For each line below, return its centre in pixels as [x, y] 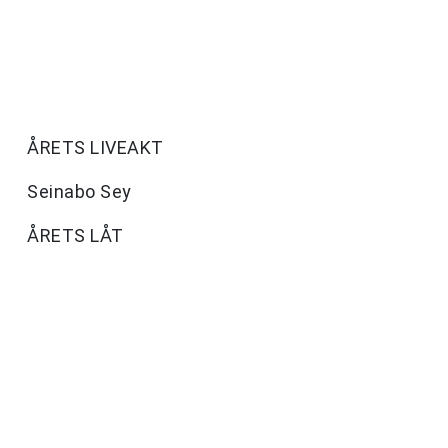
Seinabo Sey [79, 192]
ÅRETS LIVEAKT [95, 148]
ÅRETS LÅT [75, 236]
